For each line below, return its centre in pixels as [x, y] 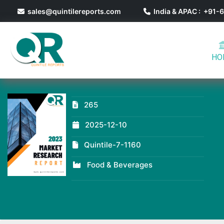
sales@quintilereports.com [73, 11]
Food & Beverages [120, 164]
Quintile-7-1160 [113, 144]
